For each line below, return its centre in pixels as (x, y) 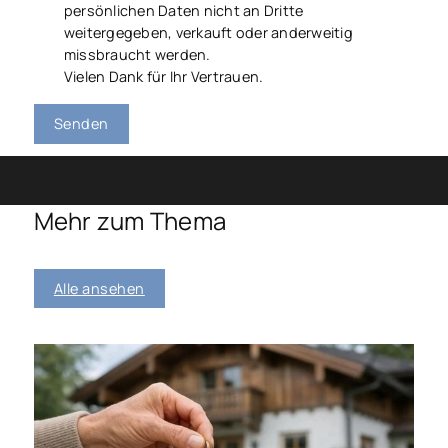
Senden (81, 124)
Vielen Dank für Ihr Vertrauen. (163, 76)
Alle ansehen (99, 288)
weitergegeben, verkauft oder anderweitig (208, 32)
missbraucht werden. (137, 54)
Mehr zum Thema (130, 221)
